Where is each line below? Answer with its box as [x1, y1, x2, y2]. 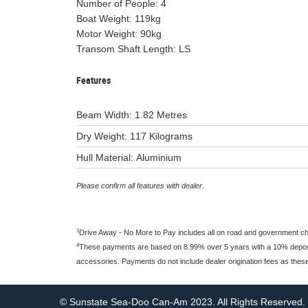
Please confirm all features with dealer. [76, 181, 204, 190]
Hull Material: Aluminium [76, 152, 181, 163]
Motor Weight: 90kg [76, 28, 162, 39]
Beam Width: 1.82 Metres [76, 109, 187, 120]
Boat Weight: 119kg [76, 13, 161, 24]
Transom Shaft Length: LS [76, 43, 190, 54]
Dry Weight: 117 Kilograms [76, 131, 192, 142]
